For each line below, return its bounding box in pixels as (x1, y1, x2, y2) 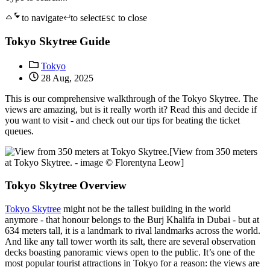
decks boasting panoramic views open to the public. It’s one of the (5, 247, 255, 258)
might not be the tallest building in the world (61, 204, 231, 215)
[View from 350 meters (169, 146, 257, 157)
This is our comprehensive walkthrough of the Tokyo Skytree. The (5, 93, 258, 104)
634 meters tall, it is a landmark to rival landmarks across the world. (5, 225, 260, 236)
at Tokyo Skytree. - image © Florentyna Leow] (5, 157, 184, 168)
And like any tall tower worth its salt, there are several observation (5, 236, 256, 247)
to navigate (22, 13, 63, 24)
